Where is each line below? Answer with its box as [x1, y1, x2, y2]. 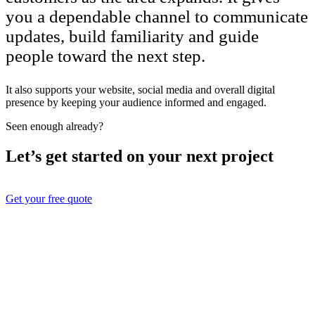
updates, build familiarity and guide [6, 26, 259, 46]
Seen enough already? [6, 120, 103, 132]
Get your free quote [6, 192, 92, 205]
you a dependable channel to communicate [6, 6, 308, 26]
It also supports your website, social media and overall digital [6, 83, 275, 96]
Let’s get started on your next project [6, 146, 274, 165]
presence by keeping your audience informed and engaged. [6, 96, 266, 108]
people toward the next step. [6, 46, 205, 65]
